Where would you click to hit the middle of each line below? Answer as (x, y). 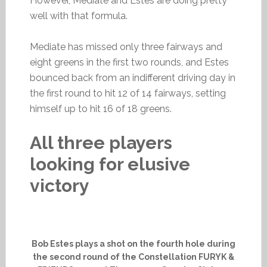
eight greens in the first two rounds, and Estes (129, 62)
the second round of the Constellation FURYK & (133, 257)
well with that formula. (78, 16)
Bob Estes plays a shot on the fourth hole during (133, 244)
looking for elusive (110, 164)
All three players (101, 143)
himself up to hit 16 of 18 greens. (100, 109)
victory (59, 186)
